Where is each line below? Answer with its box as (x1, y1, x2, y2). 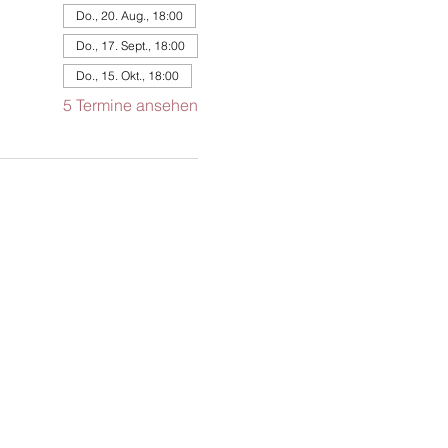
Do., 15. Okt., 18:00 (75, 68, 179, 83)
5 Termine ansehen (62, 95, 198, 115)
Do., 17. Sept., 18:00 (75, 38, 185, 53)
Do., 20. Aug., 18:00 (75, 8, 183, 23)
